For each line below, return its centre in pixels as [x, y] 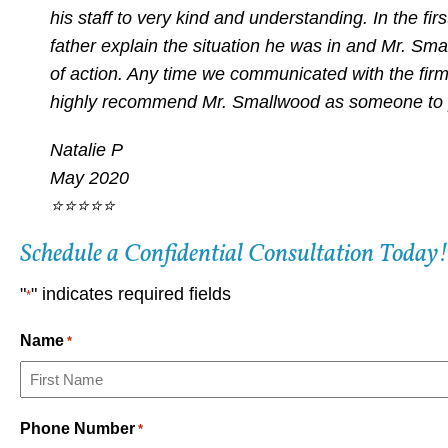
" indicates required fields [131, 293]
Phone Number [77, 428]
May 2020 [89, 177]
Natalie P [86, 149]
